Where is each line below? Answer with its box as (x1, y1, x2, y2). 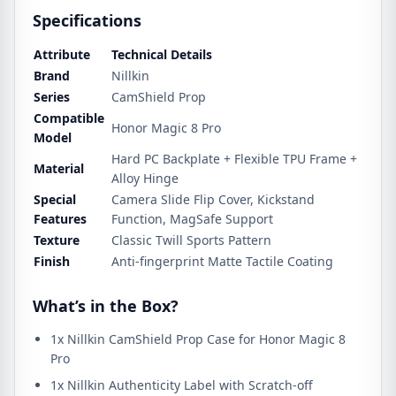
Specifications (33, 10, 141, 31)
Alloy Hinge (111, 170, 179, 187)
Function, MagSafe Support (111, 210, 273, 227)
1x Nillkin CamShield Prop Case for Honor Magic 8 (50, 331, 346, 347)
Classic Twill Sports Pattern (111, 232, 271, 248)
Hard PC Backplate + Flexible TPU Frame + (111, 150, 357, 167)
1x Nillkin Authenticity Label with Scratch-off (50, 377, 313, 393)
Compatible (34, 110, 104, 126)
